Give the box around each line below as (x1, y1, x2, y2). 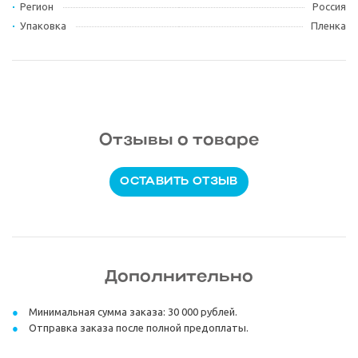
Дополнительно (105, 268, 253, 285)
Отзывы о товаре (99, 133, 259, 149)
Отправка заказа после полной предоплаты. (26, 321, 249, 333)
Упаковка (20, 20, 66, 31)
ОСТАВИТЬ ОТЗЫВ (120, 176, 238, 188)
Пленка (311, 20, 346, 31)
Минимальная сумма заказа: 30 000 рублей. (26, 305, 237, 317)
